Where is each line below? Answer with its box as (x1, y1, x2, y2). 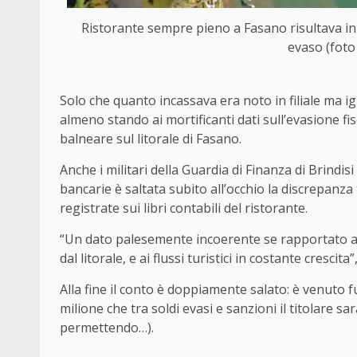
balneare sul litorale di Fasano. (60, 129, 241, 147)
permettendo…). (60, 318, 154, 336)
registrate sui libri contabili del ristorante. (60, 198, 308, 217)
